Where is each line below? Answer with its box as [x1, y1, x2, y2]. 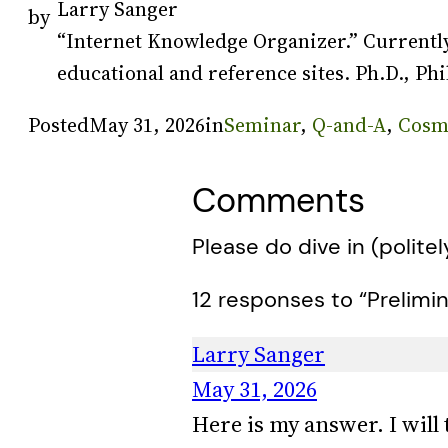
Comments [192, 178, 365, 222]
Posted [28, 110, 89, 139]
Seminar [224, 110, 300, 139]
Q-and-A [312, 110, 386, 139]
